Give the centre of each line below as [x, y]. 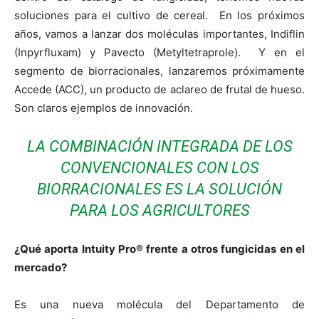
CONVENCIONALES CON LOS [159, 167]
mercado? [41, 267]
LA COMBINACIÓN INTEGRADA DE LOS [159, 146]
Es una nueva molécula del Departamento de [159, 304]
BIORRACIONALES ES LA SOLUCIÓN [159, 189]
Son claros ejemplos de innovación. [104, 108]
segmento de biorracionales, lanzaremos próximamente [159, 70]
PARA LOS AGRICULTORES [159, 210]
